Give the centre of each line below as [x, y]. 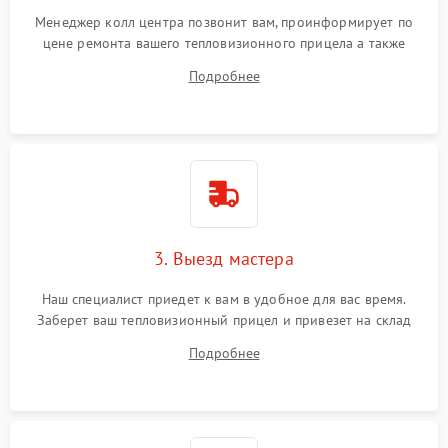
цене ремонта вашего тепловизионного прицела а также [224, 42]
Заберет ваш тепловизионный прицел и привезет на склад [224, 319]
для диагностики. [224, 340]
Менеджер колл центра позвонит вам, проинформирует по [224, 21]
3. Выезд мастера [224, 258]
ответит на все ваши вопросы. [224, 63]
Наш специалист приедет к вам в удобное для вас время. [224, 298]
